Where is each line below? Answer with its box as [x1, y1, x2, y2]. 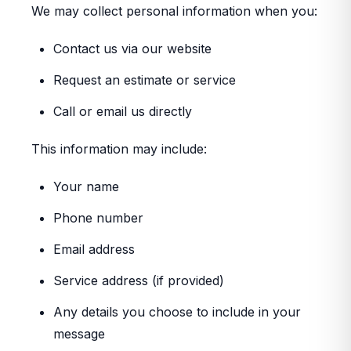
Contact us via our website [53, 41, 212, 56]
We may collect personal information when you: [31, 3, 317, 19]
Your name [53, 179, 119, 194]
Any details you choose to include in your [53, 304, 301, 320]
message [53, 326, 105, 342]
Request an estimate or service [53, 72, 236, 88]
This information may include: [31, 141, 207, 157]
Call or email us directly [53, 103, 192, 119]
